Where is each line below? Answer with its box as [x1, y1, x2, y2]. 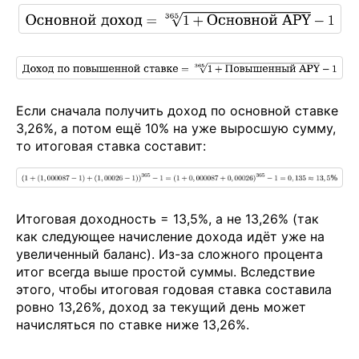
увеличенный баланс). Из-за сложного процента [16, 246, 323, 263]
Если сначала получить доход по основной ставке [16, 102, 338, 119]
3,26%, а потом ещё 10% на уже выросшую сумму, [16, 119, 336, 136]
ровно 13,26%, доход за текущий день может [16, 299, 306, 316]
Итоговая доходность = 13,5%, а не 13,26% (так [16, 211, 319, 228]
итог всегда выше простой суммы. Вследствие [16, 264, 315, 280]
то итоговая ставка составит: [16, 137, 206, 154]
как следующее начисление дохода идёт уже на [16, 228, 325, 245]
